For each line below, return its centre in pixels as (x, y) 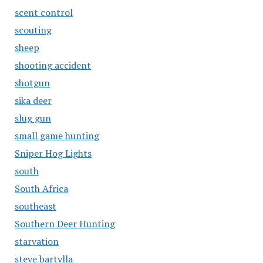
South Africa (41, 188)
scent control (43, 12)
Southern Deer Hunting (65, 224)
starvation (36, 241)
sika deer (33, 100)
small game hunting (57, 136)
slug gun (33, 118)
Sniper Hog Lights (53, 153)
